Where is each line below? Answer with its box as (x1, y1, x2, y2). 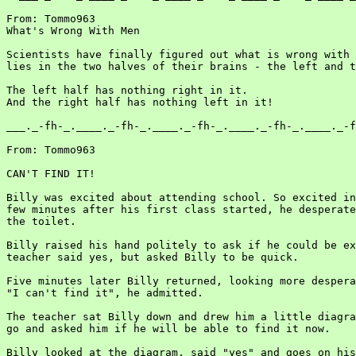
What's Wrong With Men (6, 25, 140, 37)
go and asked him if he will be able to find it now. (6, 323, 331, 335)
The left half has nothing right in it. (6, 84, 248, 96)
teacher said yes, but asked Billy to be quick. (6, 251, 299, 263)
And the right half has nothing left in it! (6, 96, 273, 108)
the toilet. (6, 215, 76, 227)
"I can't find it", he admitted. (6, 287, 203, 299)
